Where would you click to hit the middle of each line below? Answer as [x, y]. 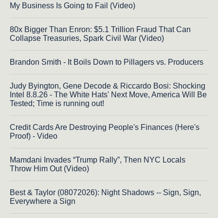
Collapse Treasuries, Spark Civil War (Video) [87, 38]
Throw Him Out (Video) [49, 168]
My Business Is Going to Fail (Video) [73, 5]
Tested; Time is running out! [57, 103]
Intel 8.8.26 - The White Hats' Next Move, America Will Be [108, 94]
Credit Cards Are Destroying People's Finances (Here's [105, 127]
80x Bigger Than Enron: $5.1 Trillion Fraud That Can [100, 29]
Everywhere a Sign [43, 201]
